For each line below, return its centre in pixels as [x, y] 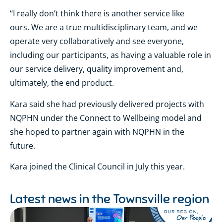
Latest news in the [61, 198]
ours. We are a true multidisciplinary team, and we [104, 28]
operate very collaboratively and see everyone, [97, 41]
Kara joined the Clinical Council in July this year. [97, 167]
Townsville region [161, 198]
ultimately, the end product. [63, 83]
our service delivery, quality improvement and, [97, 69]
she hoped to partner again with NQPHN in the [97, 132]
